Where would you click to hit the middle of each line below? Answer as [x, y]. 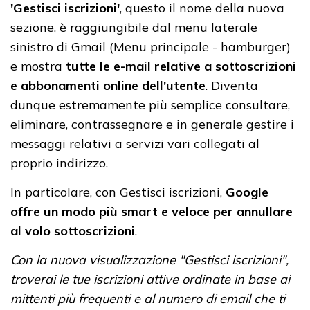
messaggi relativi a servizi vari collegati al [135, 144]
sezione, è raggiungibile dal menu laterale [134, 28]
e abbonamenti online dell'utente [108, 86]
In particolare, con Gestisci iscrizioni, [118, 192]
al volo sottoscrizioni [73, 231]
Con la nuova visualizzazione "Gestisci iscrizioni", [149, 260]
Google [247, 192]
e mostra [38, 66]
